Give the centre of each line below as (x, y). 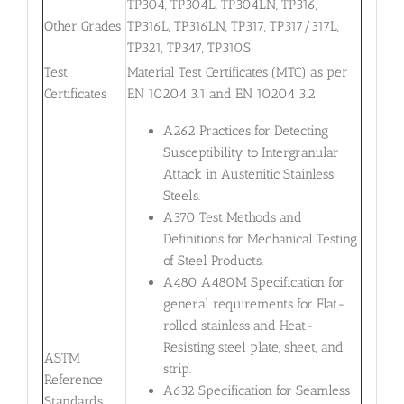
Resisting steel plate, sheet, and (253, 348)
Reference (73, 379)
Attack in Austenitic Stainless (248, 174)
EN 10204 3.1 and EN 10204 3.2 (221, 93)
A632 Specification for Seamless (256, 391)
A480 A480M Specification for (253, 283)
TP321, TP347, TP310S (188, 47)
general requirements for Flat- (254, 304)
